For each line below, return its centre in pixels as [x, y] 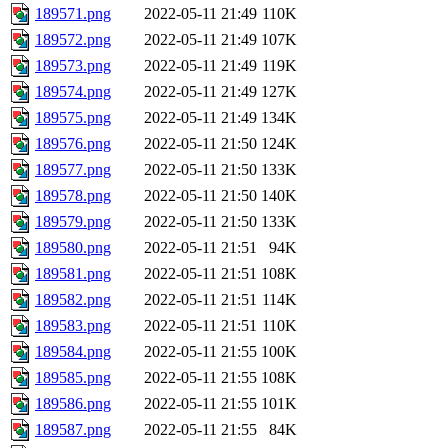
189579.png [73, 222]
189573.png [73, 66]
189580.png [73, 248]
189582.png [73, 300]
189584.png [73, 352]
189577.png [73, 170]
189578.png [73, 196]
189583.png [73, 326]
